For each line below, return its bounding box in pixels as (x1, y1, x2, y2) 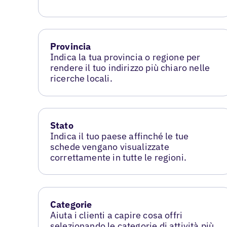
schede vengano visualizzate (50, 141, 169, 153)
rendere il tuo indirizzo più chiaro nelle (50, 62, 210, 74)
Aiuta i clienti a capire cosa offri (50, 209, 183, 221)
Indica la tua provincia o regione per (50, 51, 201, 63)
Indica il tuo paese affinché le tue (50, 130, 189, 142)
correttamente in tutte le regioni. (50, 152, 186, 164)
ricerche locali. (50, 72, 112, 85)
